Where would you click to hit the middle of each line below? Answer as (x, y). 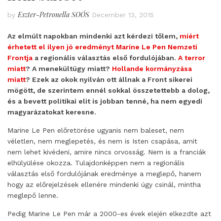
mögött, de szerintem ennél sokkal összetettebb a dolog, (109, 90)
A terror (192, 58)
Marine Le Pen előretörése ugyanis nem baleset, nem (96, 130)
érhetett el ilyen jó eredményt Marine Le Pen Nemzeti (102, 47)
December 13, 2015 (123, 15)
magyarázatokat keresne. (52, 112)
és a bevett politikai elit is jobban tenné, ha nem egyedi (105, 101)
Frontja (20, 58)
